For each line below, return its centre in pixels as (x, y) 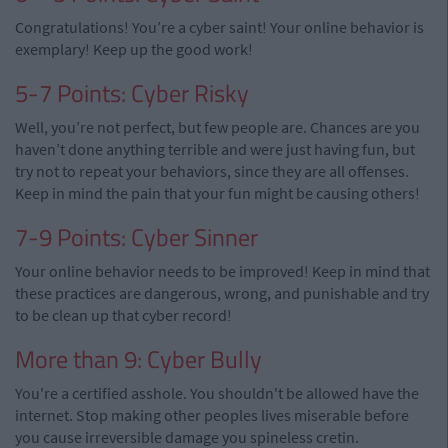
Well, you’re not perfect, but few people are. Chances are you (217, 127)
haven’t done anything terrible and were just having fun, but (215, 149)
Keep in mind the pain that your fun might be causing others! (217, 193)
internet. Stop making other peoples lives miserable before (212, 415)
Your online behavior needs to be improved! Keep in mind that (222, 271)
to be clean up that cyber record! (123, 315)
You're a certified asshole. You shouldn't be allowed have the (217, 393)
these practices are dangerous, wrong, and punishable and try (222, 293)
